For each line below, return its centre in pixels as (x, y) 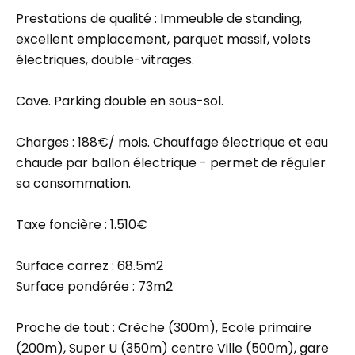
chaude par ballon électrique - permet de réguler (171, 163)
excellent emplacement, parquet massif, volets (163, 39)
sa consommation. (73, 183)
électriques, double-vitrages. (105, 60)
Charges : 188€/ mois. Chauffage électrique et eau (172, 142)
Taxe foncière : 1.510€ (82, 225)
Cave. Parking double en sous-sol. (120, 101)
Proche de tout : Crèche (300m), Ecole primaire (164, 328)
